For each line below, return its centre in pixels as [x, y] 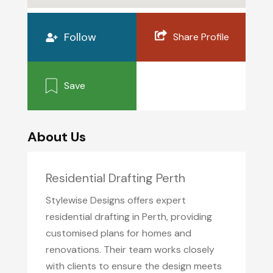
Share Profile [201, 37]
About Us [56, 136]
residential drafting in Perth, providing [129, 216]
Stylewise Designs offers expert [115, 200]
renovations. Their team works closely [130, 249]
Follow [80, 37]
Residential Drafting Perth [115, 178]
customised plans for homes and [118, 233]
